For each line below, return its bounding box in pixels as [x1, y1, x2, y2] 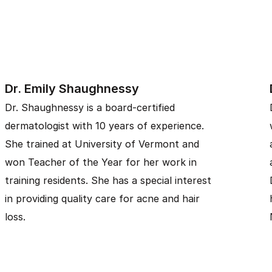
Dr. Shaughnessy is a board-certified [4, 101, 175, 114]
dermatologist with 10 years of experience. [4, 120, 204, 132]
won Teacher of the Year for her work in [4, 156, 197, 168]
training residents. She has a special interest [4, 174, 211, 186]
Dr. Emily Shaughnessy [4, 81, 139, 96]
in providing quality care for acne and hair [4, 192, 200, 205]
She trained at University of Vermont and [4, 138, 199, 150]
